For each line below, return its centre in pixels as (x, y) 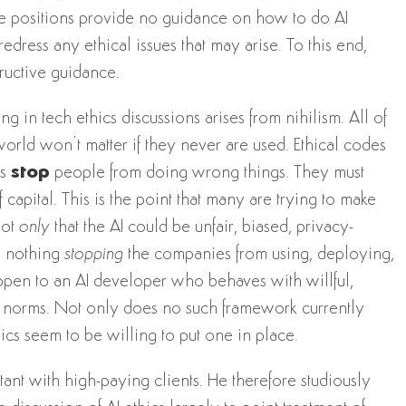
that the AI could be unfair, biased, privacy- (201, 227)
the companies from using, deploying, (258, 255)
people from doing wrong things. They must (207, 173)
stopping (93, 255)
